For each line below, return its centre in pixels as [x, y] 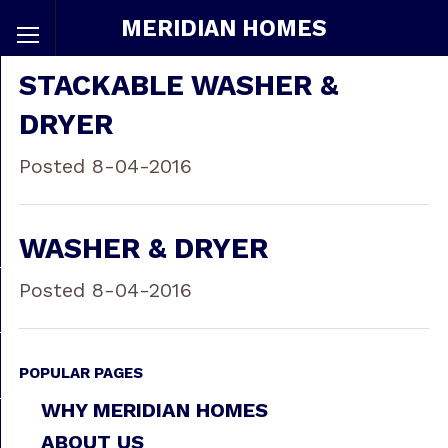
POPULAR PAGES [80, 372]
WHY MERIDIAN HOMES [154, 409]
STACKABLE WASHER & [178, 85]
